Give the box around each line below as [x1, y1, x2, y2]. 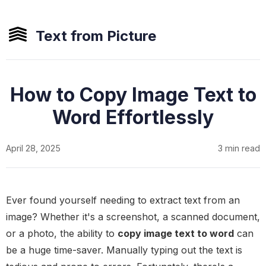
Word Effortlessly [52, 106, 214, 129]
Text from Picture [36, 27, 156, 45]
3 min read [218, 143, 260, 153]
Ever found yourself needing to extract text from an [6, 194, 240, 206]
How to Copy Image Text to [9, 83, 256, 106]
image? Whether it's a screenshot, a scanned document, [6, 211, 260, 223]
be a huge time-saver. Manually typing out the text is [6, 244, 242, 256]
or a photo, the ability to [6, 227, 118, 239]
